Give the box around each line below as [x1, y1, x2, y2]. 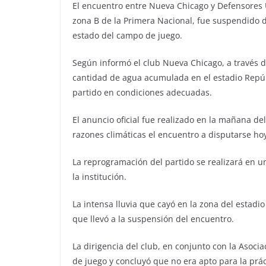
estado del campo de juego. [72, 30, 182, 42]
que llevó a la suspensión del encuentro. [72, 213, 234, 225]
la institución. [72, 171, 126, 183]
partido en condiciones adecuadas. [72, 87, 212, 99]
